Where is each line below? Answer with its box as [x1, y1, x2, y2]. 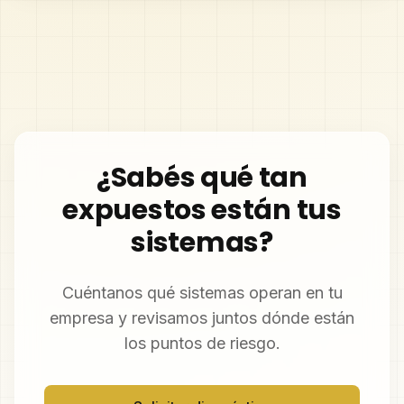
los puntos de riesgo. [124, 334, 280, 353]
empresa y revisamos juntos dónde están [50, 308, 354, 327]
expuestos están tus [62, 191, 342, 229]
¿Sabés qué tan [96, 159, 308, 197]
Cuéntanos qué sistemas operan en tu [61, 283, 343, 302]
